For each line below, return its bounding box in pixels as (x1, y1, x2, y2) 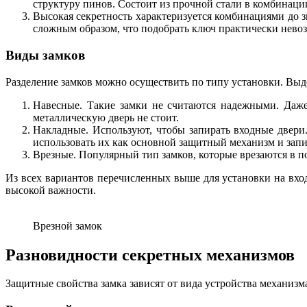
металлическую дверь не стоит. (33, 111, 179, 123)
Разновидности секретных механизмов (5, 245, 295, 264)
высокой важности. (5, 184, 96, 196)
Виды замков (5, 47, 85, 62)
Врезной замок (33, 219, 102, 232)
